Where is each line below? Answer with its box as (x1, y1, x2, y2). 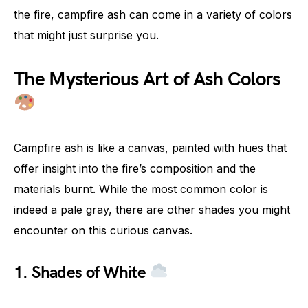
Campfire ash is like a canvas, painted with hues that (14, 140, 287, 155)
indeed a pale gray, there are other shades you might (14, 202, 290, 217)
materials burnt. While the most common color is (14, 181, 268, 196)
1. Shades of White (14, 262, 150, 283)
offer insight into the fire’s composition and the (14, 161, 256, 175)
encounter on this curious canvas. (14, 223, 192, 237)
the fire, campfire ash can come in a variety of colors (14, 7, 292, 21)
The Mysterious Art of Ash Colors (14, 67, 280, 91)
